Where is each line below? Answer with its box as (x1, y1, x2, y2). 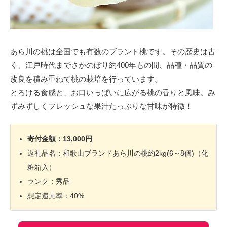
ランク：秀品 (27, 177, 70, 186)
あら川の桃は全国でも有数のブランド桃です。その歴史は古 (10, 47, 215, 56)
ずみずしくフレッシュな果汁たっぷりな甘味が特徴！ (10, 101, 193, 110)
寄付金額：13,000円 (27, 135, 93, 143)
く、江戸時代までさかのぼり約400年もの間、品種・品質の (10, 60, 212, 69)
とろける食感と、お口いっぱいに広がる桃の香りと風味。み (10, 88, 215, 97)
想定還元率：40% (27, 192, 85, 200)
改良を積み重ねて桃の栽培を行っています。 (10, 74, 162, 83)
